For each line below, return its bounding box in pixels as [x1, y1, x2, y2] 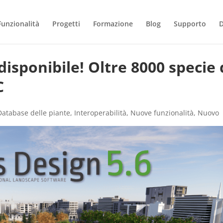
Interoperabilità [74, 108, 127, 117]
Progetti [52, 19, 80, 28]
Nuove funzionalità [130, 108, 194, 117]
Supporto [173, 19, 206, 28]
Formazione [93, 19, 133, 28]
